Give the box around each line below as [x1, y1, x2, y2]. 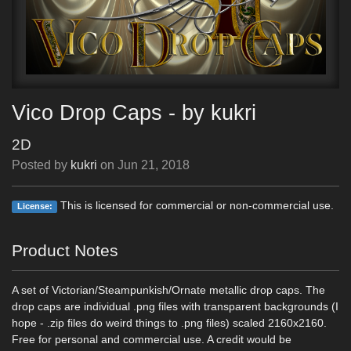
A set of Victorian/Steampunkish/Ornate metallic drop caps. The [12, 284, 325, 296]
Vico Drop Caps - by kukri [12, 100, 256, 125]
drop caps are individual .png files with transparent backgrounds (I [12, 300, 338, 313]
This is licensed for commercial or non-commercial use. [57, 199, 335, 212]
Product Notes [12, 241, 118, 259]
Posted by [12, 158, 71, 172]
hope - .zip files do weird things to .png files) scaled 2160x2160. [12, 317, 327, 329]
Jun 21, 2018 [118, 158, 190, 172]
